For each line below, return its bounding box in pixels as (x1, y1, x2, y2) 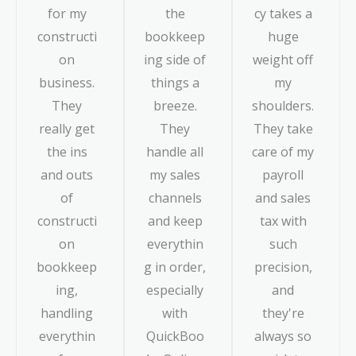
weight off (253, 50, 313, 68)
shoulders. (252, 96, 314, 114)
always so (254, 327, 311, 345)
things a (150, 73, 199, 91)
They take (253, 119, 313, 137)
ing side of (144, 50, 206, 68)
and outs (41, 165, 93, 184)
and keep (147, 211, 203, 230)
